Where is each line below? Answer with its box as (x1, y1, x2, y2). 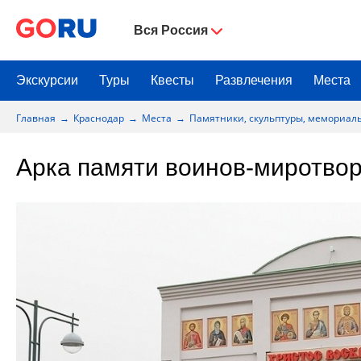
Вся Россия (134, 23, 208, 37)
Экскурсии (16, 73, 78, 87)
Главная (16, 110, 56, 125)
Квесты (151, 73, 194, 87)
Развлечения (215, 73, 293, 87)
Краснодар (73, 110, 124, 125)
